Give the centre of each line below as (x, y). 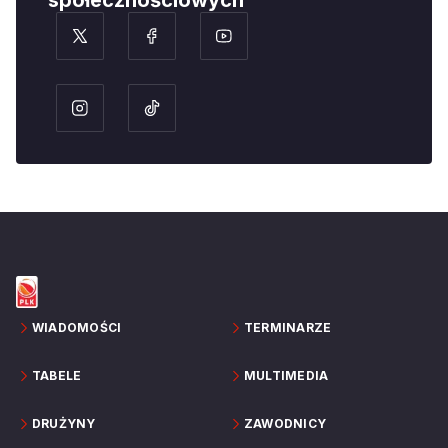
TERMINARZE (288, 328)
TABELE (57, 376)
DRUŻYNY (64, 424)
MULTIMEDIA (286, 376)
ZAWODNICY (285, 424)
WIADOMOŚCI (77, 328)
